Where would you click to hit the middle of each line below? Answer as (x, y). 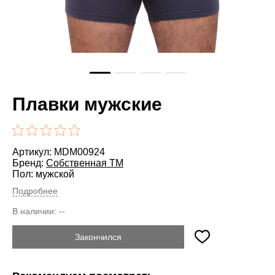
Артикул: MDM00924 (59, 152)
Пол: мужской (43, 174)
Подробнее (35, 191)
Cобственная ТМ (85, 163)
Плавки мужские (87, 104)
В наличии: (36, 211)
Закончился (98, 237)
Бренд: (29, 163)
